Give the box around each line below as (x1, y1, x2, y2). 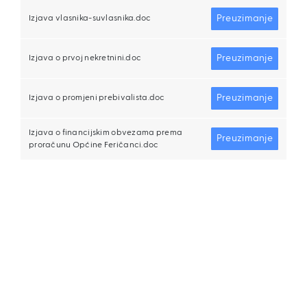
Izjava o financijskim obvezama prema (29, 129, 183, 137)
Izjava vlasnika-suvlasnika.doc (29, 14, 151, 23)
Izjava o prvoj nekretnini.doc (29, 54, 142, 62)
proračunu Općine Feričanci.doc (29, 141, 159, 149)
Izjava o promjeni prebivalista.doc (29, 94, 165, 102)
